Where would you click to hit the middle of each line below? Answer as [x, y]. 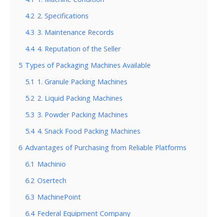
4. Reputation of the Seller [79, 48]
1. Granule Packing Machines [82, 81]
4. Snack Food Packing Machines [89, 131]
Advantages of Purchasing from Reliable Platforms [106, 147]
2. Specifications [63, 15]
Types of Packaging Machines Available [88, 65]
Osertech [52, 180]
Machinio [52, 164]
